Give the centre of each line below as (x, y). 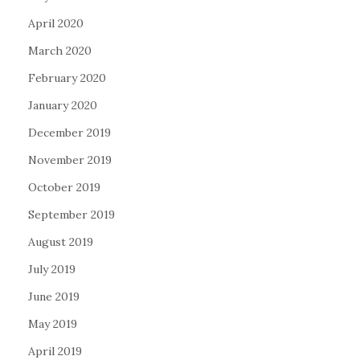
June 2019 (54, 296)
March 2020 (60, 50)
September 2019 (72, 214)
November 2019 (70, 160)
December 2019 (70, 132)
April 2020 (56, 23)
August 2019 (61, 241)
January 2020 (63, 105)
